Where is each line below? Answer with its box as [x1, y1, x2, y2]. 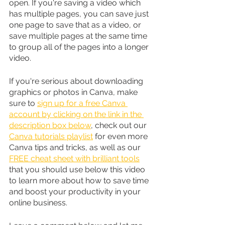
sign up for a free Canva [37, 98, 128, 108]
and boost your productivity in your [9, 186, 143, 196]
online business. [9, 197, 67, 207]
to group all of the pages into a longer [9, 42, 151, 52]
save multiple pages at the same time [9, 31, 149, 41]
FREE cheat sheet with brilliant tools [9, 153, 140, 163]
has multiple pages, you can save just [9, 9, 151, 19]
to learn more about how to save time [9, 175, 151, 185]
